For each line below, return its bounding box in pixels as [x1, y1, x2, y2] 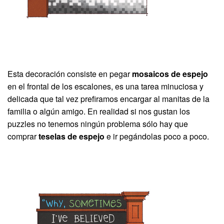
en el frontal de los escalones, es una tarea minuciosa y [7, 80, 203, 92]
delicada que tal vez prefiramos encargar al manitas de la [7, 93, 209, 105]
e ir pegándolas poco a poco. [104, 130, 209, 142]
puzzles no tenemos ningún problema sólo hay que [7, 118, 188, 130]
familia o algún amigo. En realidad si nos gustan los [7, 105, 190, 117]
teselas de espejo [38, 130, 104, 142]
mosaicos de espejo [132, 68, 208, 80]
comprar [7, 130, 38, 142]
